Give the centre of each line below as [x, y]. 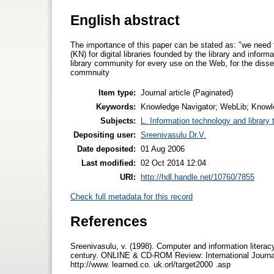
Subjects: [118, 120]
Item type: [117, 92]
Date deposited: [106, 149]
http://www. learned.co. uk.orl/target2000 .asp [152, 264]
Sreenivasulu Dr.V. [173, 135]
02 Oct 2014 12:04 [173, 163]
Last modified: [109, 163]
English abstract [125, 20]
